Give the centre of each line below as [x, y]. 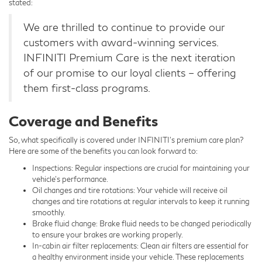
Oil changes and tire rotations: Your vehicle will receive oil [130, 190]
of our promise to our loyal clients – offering [130, 73]
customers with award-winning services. [121, 42]
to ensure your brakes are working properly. [108, 234]
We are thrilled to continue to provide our [124, 27]
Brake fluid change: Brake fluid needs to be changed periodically [142, 223]
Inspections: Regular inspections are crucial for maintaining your [141, 168]
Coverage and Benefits [83, 120]
